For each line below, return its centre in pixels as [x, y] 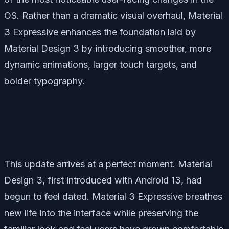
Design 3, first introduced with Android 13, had [103, 180]
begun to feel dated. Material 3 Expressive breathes [113, 196]
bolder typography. [44, 81]
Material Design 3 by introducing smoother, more [108, 48]
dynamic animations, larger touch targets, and [100, 64]
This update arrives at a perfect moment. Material [108, 164]
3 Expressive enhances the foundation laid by [100, 32]
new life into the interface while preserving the [101, 213]
